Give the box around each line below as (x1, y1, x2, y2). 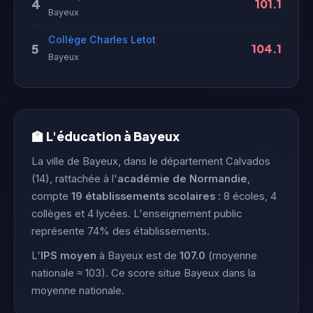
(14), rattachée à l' (31, 173, 117, 185)
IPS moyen (41, 249, 96, 262)
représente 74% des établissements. (31, 225, 210, 238)
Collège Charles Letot (48, 34, 156, 45)
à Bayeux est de (96, 249, 180, 262)
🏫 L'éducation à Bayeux (31, 129, 180, 144)
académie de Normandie (117, 173, 247, 185)
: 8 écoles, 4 (215, 190, 277, 203)
